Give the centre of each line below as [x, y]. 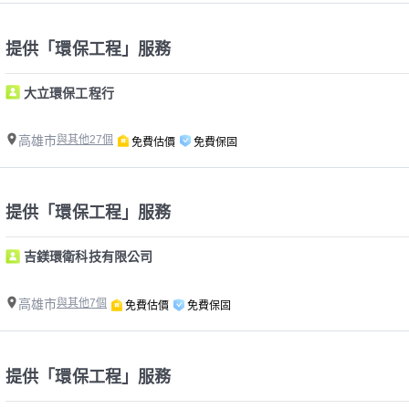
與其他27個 [85, 139]
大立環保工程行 [69, 93]
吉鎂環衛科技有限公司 [88, 257]
